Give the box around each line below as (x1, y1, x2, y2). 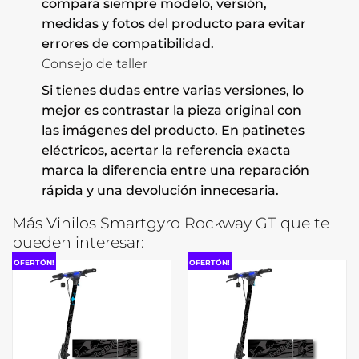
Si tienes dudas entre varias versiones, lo (41, 83, 304, 99)
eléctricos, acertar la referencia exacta (41, 143, 291, 159)
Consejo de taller (41, 56, 147, 72)
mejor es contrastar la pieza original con (41, 103, 301, 119)
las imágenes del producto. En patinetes (41, 123, 305, 139)
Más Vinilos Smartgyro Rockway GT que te (12, 213, 329, 233)
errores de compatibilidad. (41, 36, 214, 52)
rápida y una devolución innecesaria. (41, 183, 279, 199)
